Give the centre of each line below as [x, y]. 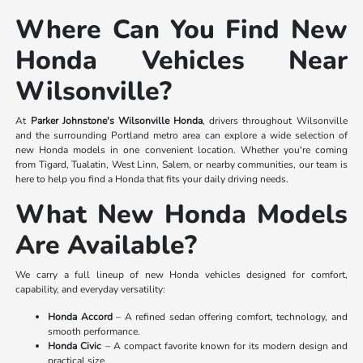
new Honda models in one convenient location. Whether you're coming [181, 149]
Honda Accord [80, 316]
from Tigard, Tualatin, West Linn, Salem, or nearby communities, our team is [181, 164]
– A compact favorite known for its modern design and [224, 346]
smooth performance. [94, 331]
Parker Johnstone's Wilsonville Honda [117, 120]
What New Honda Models [181, 214]
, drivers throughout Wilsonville [275, 120]
